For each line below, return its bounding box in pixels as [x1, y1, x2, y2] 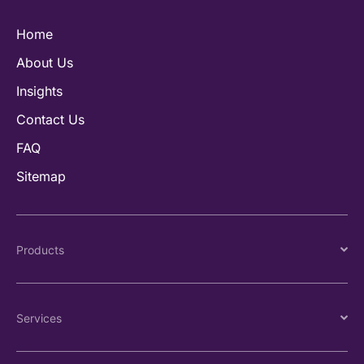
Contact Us [16, 110, 84, 128]
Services [16, 310, 62, 325]
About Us [16, 54, 73, 71]
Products [16, 242, 64, 257]
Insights [16, 82, 63, 99]
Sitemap [16, 167, 66, 184]
